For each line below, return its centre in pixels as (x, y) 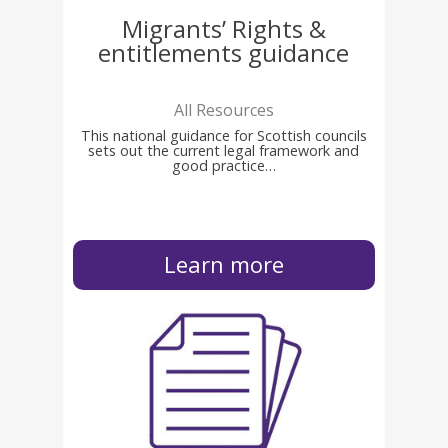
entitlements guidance (224, 52)
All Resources (223, 109)
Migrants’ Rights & (223, 28)
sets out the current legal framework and (224, 150)
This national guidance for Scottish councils (223, 135)
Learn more (223, 264)
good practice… (223, 165)
